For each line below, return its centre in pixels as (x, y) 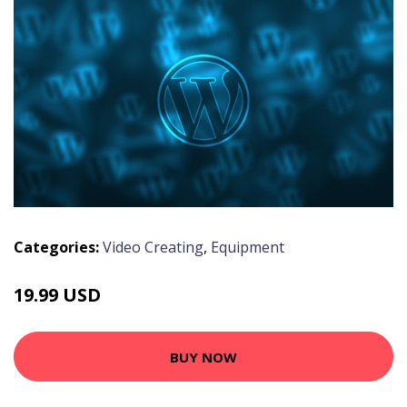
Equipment (248, 248)
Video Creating (153, 248)
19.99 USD (57, 295)
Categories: (56, 248)
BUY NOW (203, 357)
